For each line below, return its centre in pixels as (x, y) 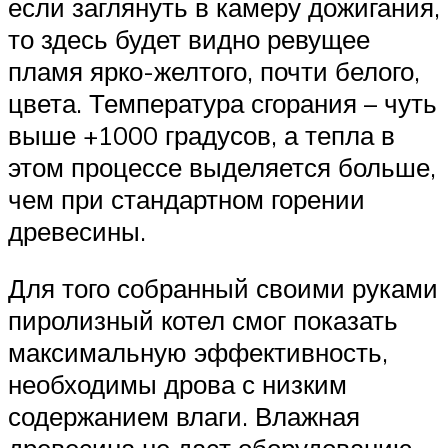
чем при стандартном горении (186, 198)
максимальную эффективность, (198, 352)
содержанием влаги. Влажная (184, 416)
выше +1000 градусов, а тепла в (201, 134)
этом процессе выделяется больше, (222, 166)
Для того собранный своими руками (223, 288)
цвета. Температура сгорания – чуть (222, 102)
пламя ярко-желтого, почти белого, (214, 70)
